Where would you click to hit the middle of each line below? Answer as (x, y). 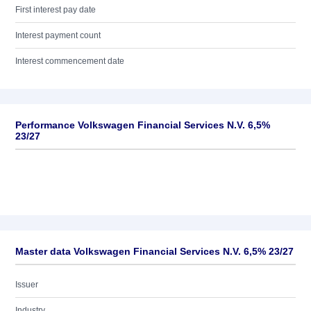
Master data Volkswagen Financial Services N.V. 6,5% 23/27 (154, 251)
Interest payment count (58, 35)
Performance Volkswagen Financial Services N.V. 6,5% (143, 125)
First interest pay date (56, 10)
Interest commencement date (70, 61)
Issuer (27, 285)
